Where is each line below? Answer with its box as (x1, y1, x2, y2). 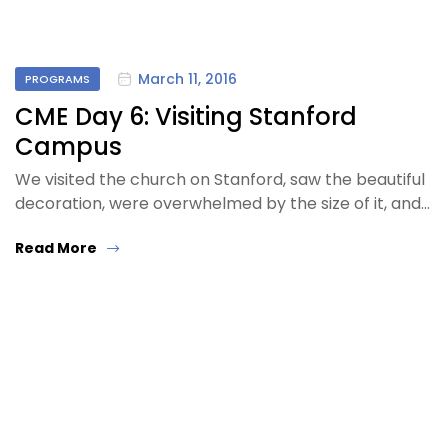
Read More (15, 237, 97, 258)
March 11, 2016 (138, 69, 237, 90)
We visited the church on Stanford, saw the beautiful (15, 167, 425, 191)
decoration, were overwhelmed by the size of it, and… (15, 191, 430, 215)
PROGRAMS (25, 70, 90, 87)
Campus (15, 129, 122, 163)
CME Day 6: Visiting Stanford (15, 99, 357, 133)
